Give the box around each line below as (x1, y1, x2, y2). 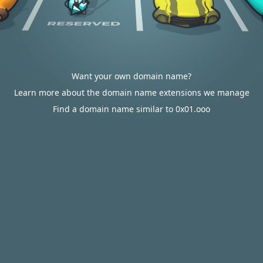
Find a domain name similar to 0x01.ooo (53, 103, 210, 114)
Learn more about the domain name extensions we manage (14, 87, 249, 98)
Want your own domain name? (72, 70, 191, 82)
